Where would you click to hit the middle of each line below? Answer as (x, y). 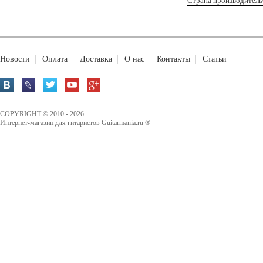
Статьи (215, 59)
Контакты (173, 59)
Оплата (55, 59)
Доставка (96, 59)
